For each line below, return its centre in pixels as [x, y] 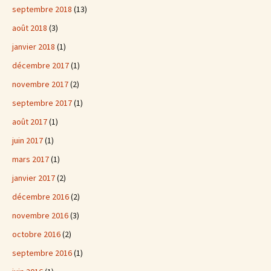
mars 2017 [31, 159]
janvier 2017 [34, 178]
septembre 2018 [42, 9]
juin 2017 [28, 140]
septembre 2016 [42, 253]
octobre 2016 [36, 234]
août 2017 [30, 122]
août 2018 [30, 28]
